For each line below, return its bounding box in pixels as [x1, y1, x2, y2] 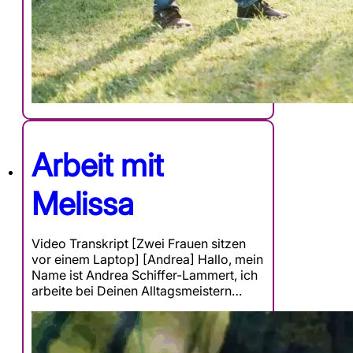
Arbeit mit [32, 146, 163, 185]
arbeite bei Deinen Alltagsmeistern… [32, 283, 242, 299]
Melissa [32, 184, 134, 224]
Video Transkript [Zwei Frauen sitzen [32, 236, 246, 252]
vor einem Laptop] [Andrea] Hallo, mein [32, 251, 263, 268]
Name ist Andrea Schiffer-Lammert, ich [32, 267, 258, 284]
